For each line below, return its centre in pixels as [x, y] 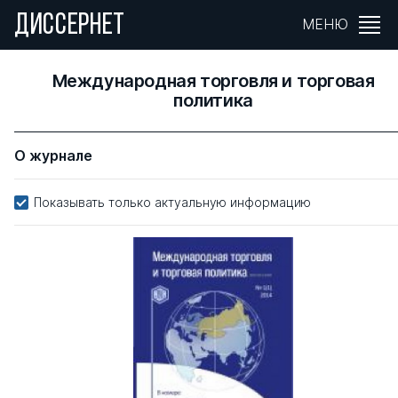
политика [213, 100]
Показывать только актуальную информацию [172, 202]
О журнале [53, 155]
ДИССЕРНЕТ [70, 26]
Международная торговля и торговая [213, 81]
